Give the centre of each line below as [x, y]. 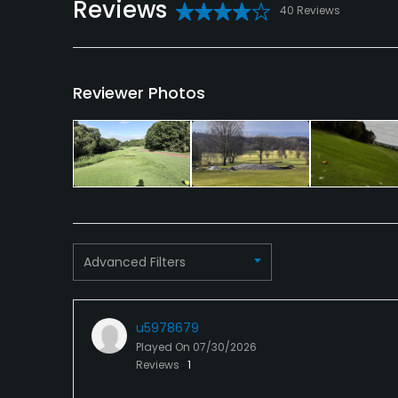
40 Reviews [310, 10]
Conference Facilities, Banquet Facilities [211, 22]
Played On [164, 347]
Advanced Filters [135, 262]
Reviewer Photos [139, 93]
